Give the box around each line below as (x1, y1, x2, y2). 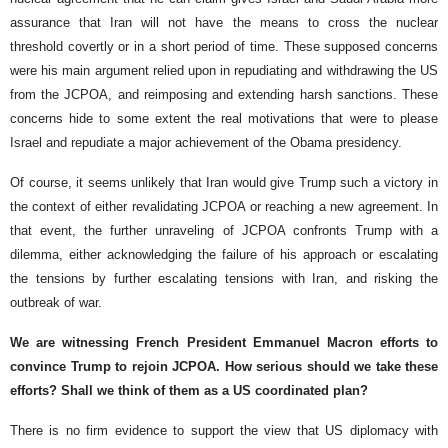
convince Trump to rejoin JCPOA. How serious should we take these (10, 359, 438, 375)
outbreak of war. (10, 295, 102, 311)
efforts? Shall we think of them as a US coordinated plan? (10, 383, 368, 399)
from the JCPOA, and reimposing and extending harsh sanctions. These (10, 87, 438, 103)
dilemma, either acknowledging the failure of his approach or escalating (10, 247, 438, 263)
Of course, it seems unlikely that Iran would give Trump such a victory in (10, 175, 438, 191)
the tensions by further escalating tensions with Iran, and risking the (10, 271, 438, 287)
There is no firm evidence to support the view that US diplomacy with (10, 423, 438, 439)
